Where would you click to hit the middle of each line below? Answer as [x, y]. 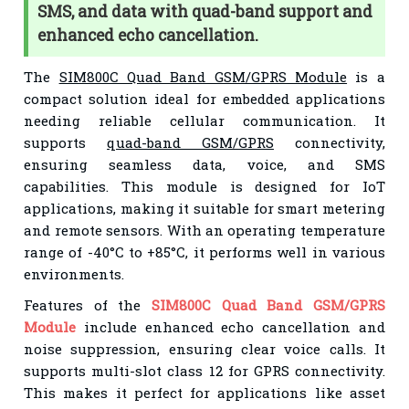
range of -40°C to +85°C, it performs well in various [204, 252]
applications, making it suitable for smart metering [204, 208]
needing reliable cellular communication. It [204, 120]
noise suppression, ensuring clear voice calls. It [204, 348]
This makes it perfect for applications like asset [204, 392]
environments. [74, 273]
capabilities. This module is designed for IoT [204, 186]
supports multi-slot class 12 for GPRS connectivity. [204, 370]
